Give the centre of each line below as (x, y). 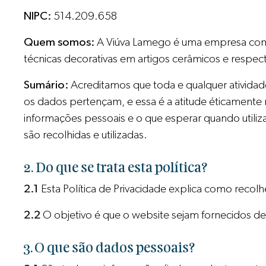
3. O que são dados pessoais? (110, 249)
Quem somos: (59, 42)
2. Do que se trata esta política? (116, 168)
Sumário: (46, 85)
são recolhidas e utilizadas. (86, 135)
